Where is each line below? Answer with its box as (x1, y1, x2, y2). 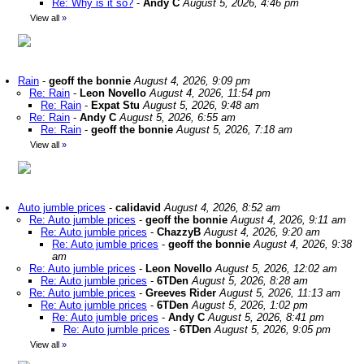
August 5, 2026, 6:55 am (119, 111, 236, 123)
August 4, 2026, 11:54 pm (149, 87, 271, 99)
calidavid (115, 201, 161, 214)
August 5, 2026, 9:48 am (143, 99, 259, 111)
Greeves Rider (145, 287, 216, 299)
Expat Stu (91, 99, 140, 111)
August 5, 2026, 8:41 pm (208, 311, 324, 323)
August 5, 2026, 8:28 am (192, 275, 308, 287)
